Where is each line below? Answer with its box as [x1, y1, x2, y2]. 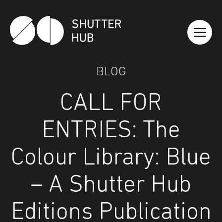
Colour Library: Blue [11, 146, 211, 170]
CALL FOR [60, 92, 162, 116]
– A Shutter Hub [31, 173, 191, 198]
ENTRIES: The [42, 119, 180, 143]
